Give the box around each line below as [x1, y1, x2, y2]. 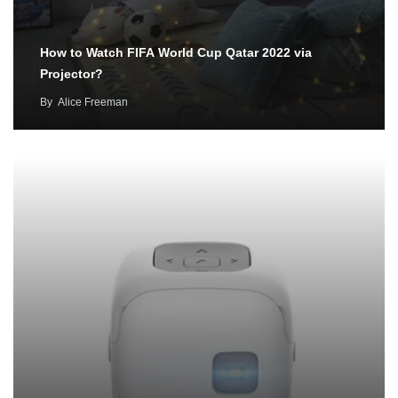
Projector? [40, 67, 103, 82]
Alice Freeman [58, 96, 128, 109]
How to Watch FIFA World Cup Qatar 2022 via [40, 45, 312, 60]
